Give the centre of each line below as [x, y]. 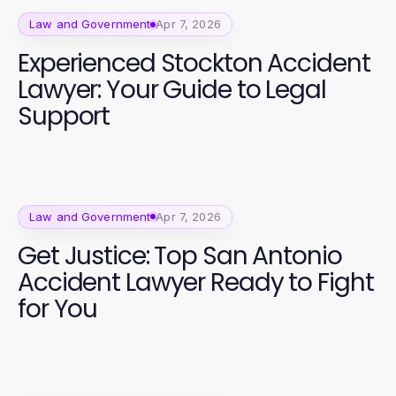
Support [64, 116]
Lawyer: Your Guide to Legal [172, 90]
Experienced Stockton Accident [194, 63]
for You [58, 308]
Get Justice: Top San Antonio [180, 255]
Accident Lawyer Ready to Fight [196, 282]
